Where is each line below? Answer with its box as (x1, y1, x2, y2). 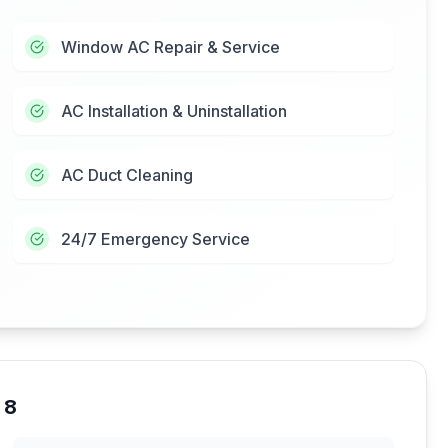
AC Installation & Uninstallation (61, 101, 288, 121)
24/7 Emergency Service (61, 229, 251, 249)
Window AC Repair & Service (61, 37, 281, 57)
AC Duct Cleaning (61, 165, 194, 185)
